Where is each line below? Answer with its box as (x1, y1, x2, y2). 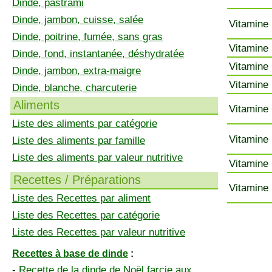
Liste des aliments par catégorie (12, 118, 157, 129)
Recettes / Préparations (13, 173, 141, 186)
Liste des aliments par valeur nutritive (12, 152, 183, 163)
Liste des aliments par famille (12, 135, 145, 146)
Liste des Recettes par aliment (12, 192, 151, 204)
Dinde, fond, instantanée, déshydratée (12, 48, 184, 59)
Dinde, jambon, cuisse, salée (12, 14, 143, 25)
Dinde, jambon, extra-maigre (12, 65, 141, 76)
